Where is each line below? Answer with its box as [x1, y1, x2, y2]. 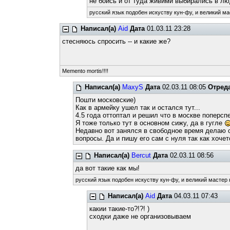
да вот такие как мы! [75, 164, 140, 172]
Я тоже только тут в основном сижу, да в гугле [75, 119, 225, 127]
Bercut [131, 151, 151, 159]
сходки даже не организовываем [89, 213, 191, 220]
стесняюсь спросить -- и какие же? [62, 37, 170, 45]
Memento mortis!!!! [62, 68, 108, 74]
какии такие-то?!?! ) [89, 205, 149, 213]
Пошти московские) [75, 96, 136, 104]
